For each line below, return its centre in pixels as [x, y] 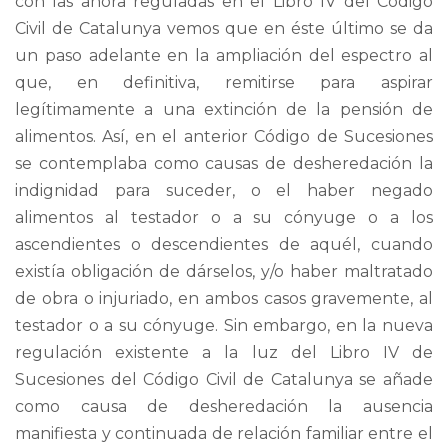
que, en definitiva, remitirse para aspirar [224, 82]
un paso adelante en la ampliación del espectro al [224, 55]
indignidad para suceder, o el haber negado [224, 190]
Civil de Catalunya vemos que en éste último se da [224, 28]
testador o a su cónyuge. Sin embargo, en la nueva [224, 325]
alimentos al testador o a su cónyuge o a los [224, 217]
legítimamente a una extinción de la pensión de [224, 109]
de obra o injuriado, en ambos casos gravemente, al [224, 298]
